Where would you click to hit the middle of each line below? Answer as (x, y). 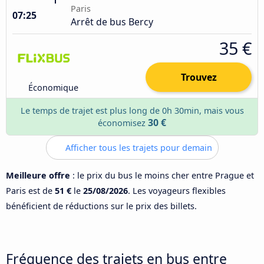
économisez (123, 123)
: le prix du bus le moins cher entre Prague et (162, 175)
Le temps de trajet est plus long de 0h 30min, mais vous (132, 110)
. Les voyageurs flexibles (177, 190)
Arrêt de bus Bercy (112, 22)
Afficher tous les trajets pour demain (137, 147)
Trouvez (199, 77)
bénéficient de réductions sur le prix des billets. (101, 206)
